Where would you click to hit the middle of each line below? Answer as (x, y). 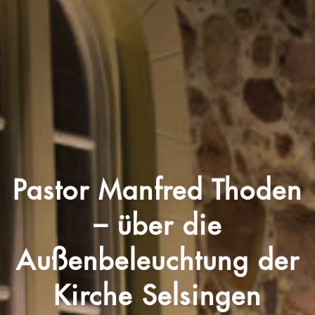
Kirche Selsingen (157, 296)
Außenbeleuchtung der (157, 261)
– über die (157, 225)
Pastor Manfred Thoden (157, 190)
